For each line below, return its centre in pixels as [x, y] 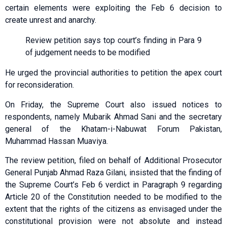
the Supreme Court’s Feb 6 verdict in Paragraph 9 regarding [113, 185]
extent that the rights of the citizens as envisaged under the [113, 209]
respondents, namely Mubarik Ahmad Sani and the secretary [113, 117]
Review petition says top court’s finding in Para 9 [113, 41]
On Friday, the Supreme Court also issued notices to [113, 104]
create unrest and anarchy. [51, 20]
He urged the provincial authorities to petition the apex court [113, 73]
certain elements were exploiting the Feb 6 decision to [113, 8]
